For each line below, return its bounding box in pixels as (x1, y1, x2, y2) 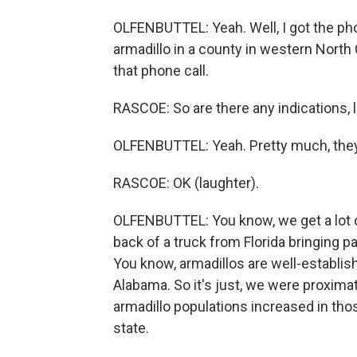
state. (113, 320, 149, 337)
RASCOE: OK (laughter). (113, 175, 259, 192)
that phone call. (113, 62, 209, 80)
